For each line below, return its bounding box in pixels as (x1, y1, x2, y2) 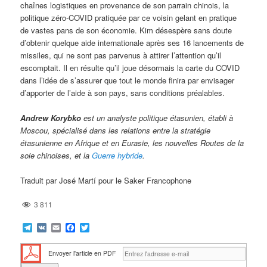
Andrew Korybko (20, 111, 82, 123)
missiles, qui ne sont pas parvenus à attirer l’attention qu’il (20, 49, 222, 61)
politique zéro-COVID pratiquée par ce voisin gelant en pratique (20, 11, 237, 23)
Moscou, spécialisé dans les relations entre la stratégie (20, 124, 211, 136)
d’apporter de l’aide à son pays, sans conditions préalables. (20, 86, 225, 98)
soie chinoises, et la (20, 149, 92, 161)
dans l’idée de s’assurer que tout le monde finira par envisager (20, 74, 235, 86)
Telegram (32, 221, 72, 235)
